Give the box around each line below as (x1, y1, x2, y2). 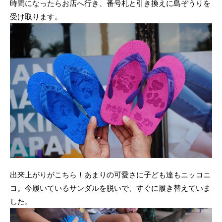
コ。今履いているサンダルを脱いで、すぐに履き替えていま (10, 183, 211, 193)
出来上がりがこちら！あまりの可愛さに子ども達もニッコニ (10, 169, 211, 180)
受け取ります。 (10, 11, 62, 21)
